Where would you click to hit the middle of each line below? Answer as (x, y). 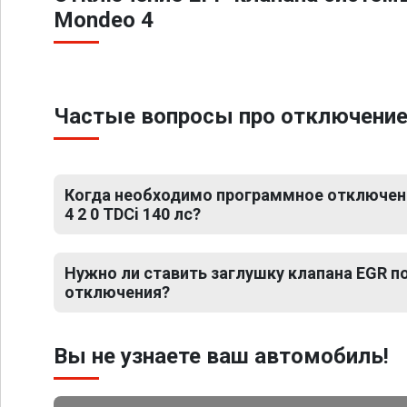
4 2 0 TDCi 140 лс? (133, 214)
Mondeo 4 (104, 20)
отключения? (117, 292)
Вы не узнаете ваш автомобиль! (221, 356)
